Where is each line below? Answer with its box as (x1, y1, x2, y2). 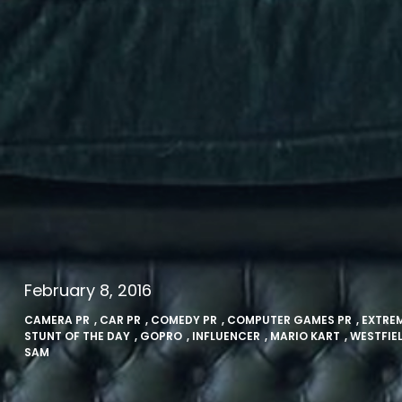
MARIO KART (269, 328, 340, 344)
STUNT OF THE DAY (23, 328, 130, 344)
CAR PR (99, 312, 141, 328)
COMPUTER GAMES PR (226, 312, 352, 328)
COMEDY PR (150, 312, 217, 328)
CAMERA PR (23, 312, 90, 328)
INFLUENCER (191, 328, 260, 344)
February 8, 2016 (23, 279, 152, 301)
